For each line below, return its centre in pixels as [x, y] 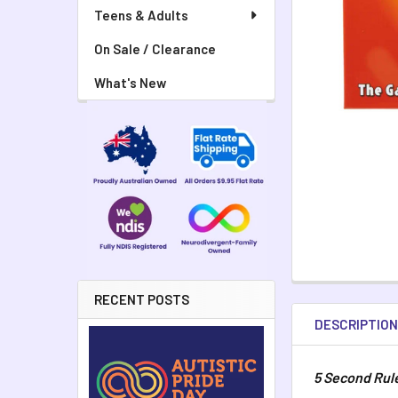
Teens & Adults [141, 15]
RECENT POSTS [142, 300]
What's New [130, 83]
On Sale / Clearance [155, 49]
